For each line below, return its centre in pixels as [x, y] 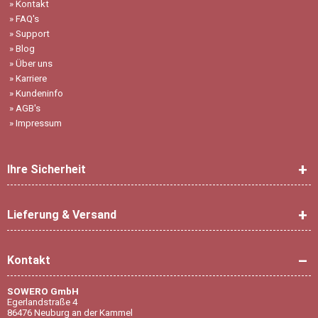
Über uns [34, 64]
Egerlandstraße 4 [42, 302]
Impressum [39, 124]
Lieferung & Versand [62, 215]
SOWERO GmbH [43, 291]
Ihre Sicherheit [46, 170]
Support [33, 34]
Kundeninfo [39, 94]
